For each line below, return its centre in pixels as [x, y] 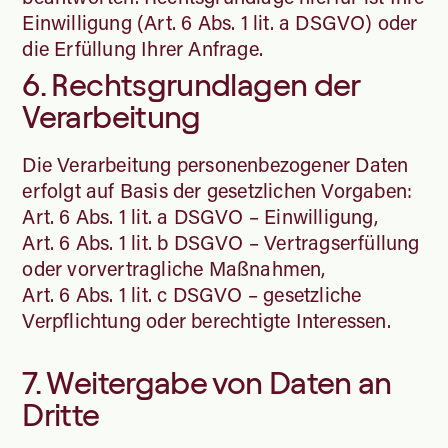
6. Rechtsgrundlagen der [191, 84]
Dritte [61, 414]
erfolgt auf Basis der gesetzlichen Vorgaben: [217, 189]
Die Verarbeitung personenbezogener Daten [215, 163]
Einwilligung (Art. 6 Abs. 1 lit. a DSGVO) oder [220, 21]
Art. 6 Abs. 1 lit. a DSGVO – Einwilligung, [200, 215]
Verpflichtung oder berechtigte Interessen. [209, 319]
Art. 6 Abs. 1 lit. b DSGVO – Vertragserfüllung [221, 241]
